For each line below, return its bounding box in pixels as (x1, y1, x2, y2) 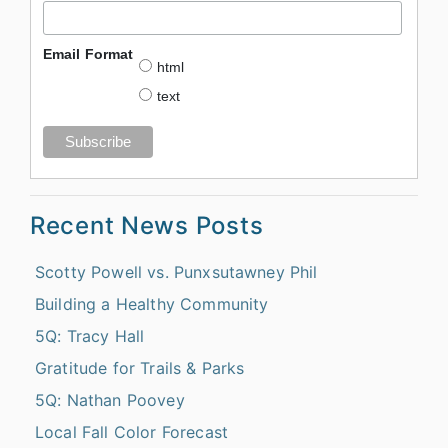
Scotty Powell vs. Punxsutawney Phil (35, 261, 318, 282)
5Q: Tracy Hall (35, 325, 145, 346)
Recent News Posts (30, 210, 264, 240)
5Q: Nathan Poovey (35, 389, 185, 410)
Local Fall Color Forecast (35, 421, 228, 442)
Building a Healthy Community (35, 293, 269, 314)
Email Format (42, 46, 134, 63)
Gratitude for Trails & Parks (35, 357, 245, 378)
